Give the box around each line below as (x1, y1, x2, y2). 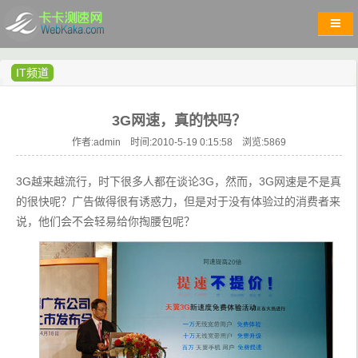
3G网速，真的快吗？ (112, 113, 246, 129)
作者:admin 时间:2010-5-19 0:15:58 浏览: (72, 137, 264, 148)
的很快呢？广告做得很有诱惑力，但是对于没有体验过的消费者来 (16, 195, 340, 208)
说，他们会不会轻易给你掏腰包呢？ (16, 215, 195, 228)
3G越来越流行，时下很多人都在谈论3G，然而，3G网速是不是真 (16, 175, 341, 188)
